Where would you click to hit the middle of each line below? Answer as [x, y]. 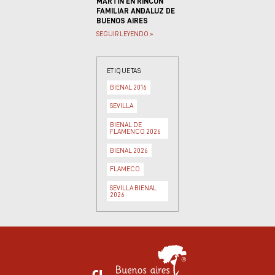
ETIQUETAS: [124, 71]
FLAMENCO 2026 [136, 132]
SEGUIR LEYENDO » [124, 34]
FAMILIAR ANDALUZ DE [135, 11]
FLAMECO [125, 169]
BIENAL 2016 [129, 87]
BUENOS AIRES [122, 21]
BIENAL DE [126, 125]
